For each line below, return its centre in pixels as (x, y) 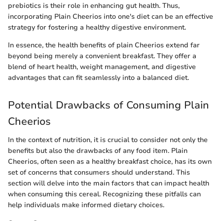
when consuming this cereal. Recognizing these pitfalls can (104, 194)
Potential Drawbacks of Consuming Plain (109, 105)
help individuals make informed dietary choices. (86, 205)
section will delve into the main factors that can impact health (109, 183)
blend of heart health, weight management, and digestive (102, 67)
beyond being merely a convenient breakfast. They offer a (102, 56)
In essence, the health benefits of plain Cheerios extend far (104, 45)
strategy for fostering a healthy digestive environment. (97, 27)
